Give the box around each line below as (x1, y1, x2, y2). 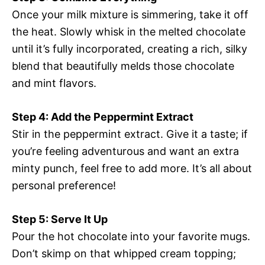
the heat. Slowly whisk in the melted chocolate (12, 25, 245, 38)
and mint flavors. (12, 77, 96, 90)
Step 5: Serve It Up (12, 213, 108, 226)
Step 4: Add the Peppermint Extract (12, 111, 193, 124)
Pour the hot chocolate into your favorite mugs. (12, 230, 250, 243)
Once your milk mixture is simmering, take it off (12, 8, 248, 21)
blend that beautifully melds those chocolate (12, 60, 234, 73)
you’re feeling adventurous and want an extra (12, 145, 239, 158)
